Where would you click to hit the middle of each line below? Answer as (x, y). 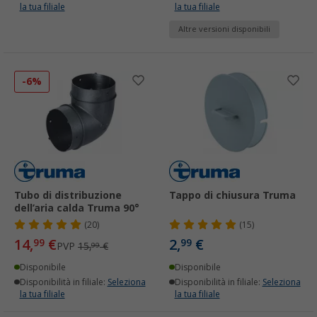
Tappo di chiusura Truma (232, 196)
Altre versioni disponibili (224, 29)
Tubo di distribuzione (68, 196)
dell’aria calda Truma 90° (77, 208)
